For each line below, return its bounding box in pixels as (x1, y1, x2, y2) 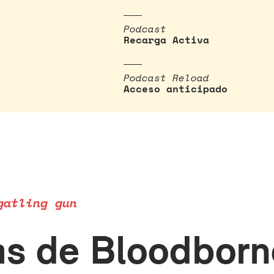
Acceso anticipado (124, 81, 228, 96)
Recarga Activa (124, 32, 209, 47)
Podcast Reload (124, 70, 209, 85)
